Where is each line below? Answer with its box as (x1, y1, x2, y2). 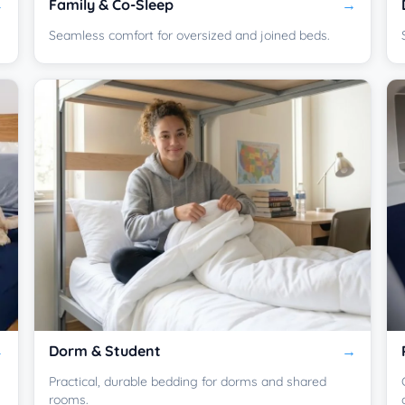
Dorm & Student (49, 342, 162, 361)
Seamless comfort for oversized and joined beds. (49, 27, 331, 44)
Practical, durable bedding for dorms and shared (49, 373, 327, 391)
